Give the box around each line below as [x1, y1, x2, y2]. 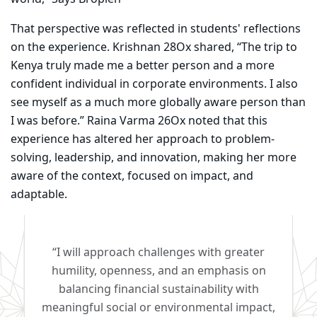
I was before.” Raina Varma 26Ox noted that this [11, 113, 267, 130]
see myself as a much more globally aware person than [11, 94, 306, 112]
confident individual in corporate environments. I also [11, 76, 298, 93]
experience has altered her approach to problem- [11, 131, 275, 149]
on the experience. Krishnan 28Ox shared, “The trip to [11, 39, 297, 57]
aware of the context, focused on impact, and [11, 168, 253, 185]
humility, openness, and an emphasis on [51, 263, 266, 280]
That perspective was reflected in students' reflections [11, 21, 301, 38]
